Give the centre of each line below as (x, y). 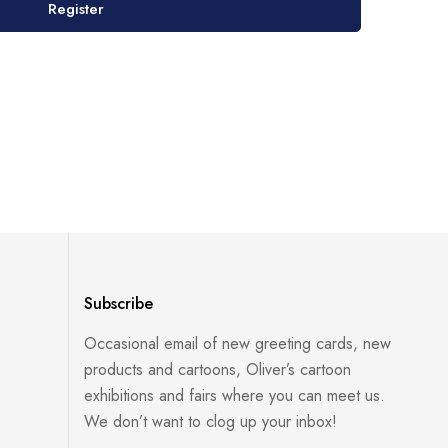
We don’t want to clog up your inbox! (211, 421)
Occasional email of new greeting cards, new (238, 343)
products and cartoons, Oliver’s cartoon (218, 369)
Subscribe (119, 303)
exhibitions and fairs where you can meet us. (235, 395)
